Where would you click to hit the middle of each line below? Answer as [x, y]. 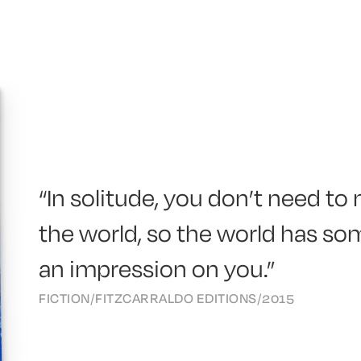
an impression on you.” [157, 270]
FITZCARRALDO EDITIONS [176, 299]
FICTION [64, 299]
